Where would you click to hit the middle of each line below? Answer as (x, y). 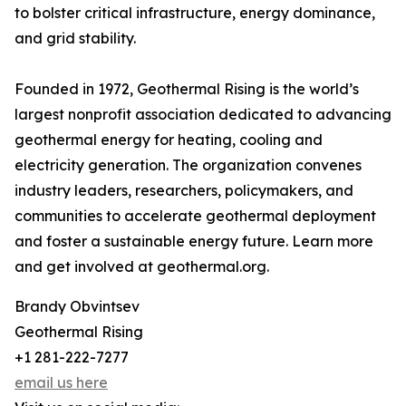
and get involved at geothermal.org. (142, 267)
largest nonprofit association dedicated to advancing (203, 115)
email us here (61, 383)
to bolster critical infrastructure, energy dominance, (195, 13)
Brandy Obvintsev (77, 307)
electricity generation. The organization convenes (188, 165)
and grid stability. (75, 39)
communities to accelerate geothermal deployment (195, 216)
